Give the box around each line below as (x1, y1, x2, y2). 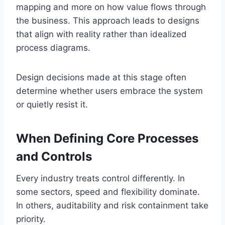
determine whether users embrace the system (16, 85, 203, 96)
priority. (16, 213, 46, 224)
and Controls (16, 149, 92, 164)
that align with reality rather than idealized (16, 29, 187, 39)
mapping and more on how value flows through (16, 2, 206, 12)
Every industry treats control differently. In (16, 173, 185, 183)
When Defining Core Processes (16, 131, 198, 146)
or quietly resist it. (16, 99, 88, 109)
